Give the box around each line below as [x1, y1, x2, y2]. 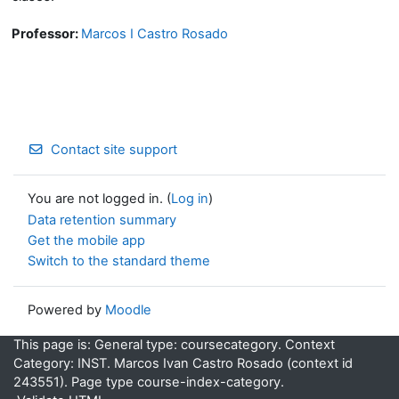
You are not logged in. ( [28, 191, 171, 208]
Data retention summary [28, 212, 176, 229]
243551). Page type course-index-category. [13, 373, 284, 390]
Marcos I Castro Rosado [81, 25, 228, 42]
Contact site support [51, 141, 178, 158]
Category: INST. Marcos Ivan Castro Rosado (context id [13, 354, 353, 371]
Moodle [105, 302, 151, 319]
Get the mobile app [28, 232, 145, 248]
